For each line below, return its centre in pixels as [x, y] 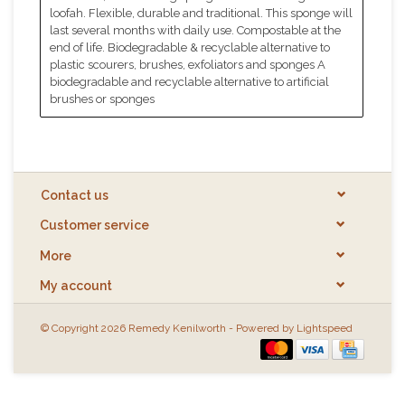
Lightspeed [325, 328]
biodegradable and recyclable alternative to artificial [189, 82]
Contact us [75, 196]
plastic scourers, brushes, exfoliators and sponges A [188, 65]
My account [76, 285]
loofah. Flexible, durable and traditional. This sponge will [201, 13]
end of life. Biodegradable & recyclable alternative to [190, 47]
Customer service [94, 226]
